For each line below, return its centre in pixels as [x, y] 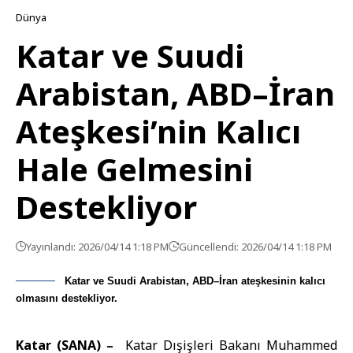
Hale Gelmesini [134, 169]
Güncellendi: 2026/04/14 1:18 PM [255, 247]
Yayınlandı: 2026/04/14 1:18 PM [97, 247]
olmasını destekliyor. [67, 298]
